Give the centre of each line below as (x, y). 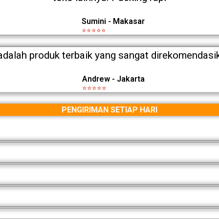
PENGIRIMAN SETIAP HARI (109, 109)
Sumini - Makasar (113, 21)
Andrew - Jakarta (113, 79)
